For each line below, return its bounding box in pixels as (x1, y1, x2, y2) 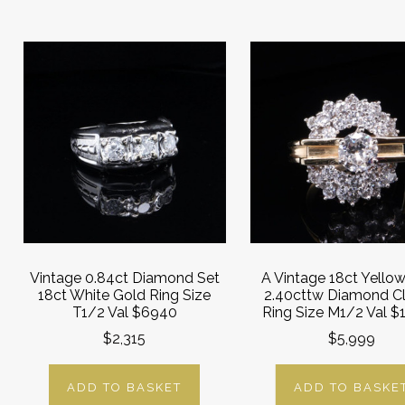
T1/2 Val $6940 (71, 304, 177, 322)
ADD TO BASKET (67, 380, 183, 394)
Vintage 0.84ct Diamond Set (29, 269, 220, 287)
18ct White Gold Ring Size (38, 287, 212, 305)
